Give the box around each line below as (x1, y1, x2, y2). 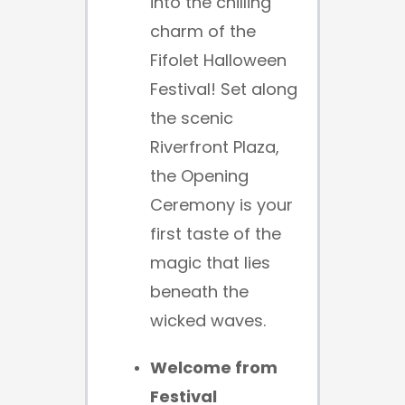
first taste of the (150, 222, 281, 245)
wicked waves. (150, 309, 266, 332)
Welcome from (150, 356, 278, 379)
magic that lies (150, 251, 270, 274)
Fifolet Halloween (150, 49, 287, 71)
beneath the (150, 280, 249, 303)
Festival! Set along (150, 78, 297, 100)
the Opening (150, 165, 249, 187)
